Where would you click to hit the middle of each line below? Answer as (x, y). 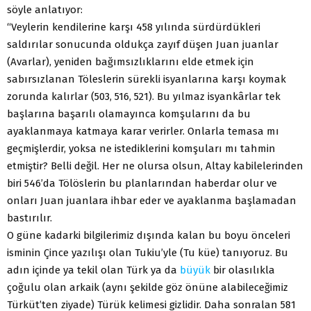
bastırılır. (30, 218)
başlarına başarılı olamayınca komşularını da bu (129, 114)
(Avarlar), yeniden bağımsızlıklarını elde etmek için (131, 61)
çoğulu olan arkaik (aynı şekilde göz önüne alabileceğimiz (148, 287)
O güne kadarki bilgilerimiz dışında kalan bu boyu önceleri (149, 235)
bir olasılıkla (243, 270)
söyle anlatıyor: (45, 9)
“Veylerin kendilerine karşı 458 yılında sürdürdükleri (134, 27)
